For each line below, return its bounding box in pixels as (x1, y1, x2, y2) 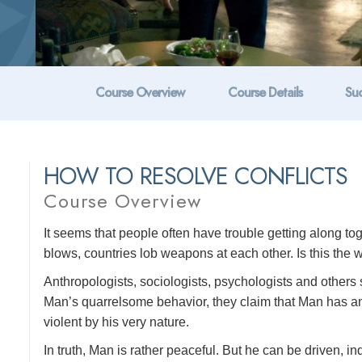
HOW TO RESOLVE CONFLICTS (44, 159, 348, 193)
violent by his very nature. (44, 315, 190, 329)
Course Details (228, 83, 302, 102)
